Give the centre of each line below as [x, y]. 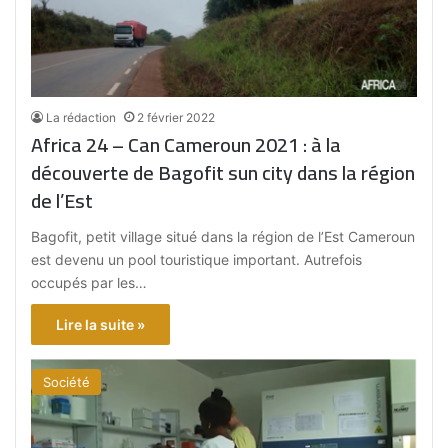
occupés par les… [89, 283]
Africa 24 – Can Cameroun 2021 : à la [171, 145]
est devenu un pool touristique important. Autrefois [197, 260]
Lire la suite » [101, 325]
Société [67, 382]
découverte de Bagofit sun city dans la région [164, 173]
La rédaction [81, 118]
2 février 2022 [176, 118]
